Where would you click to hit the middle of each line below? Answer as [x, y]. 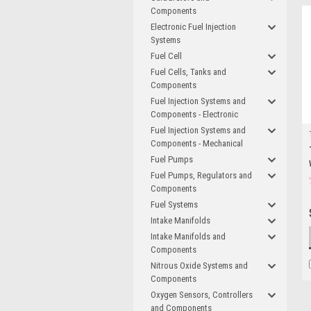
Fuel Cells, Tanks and [188, 72]
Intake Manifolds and [188, 236]
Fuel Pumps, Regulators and [201, 175]
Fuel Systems [174, 204]
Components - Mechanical [197, 143]
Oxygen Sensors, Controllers [202, 295]
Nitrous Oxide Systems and [199, 266]
